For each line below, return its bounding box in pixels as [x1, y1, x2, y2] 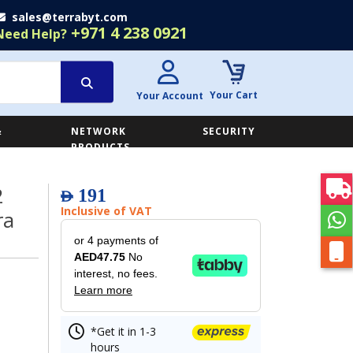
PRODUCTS [70, 140, 130, 154]
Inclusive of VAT [61, 203, 152, 218]
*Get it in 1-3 [91, 324, 156, 339]
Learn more [74, 284, 132, 296]
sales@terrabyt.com [11, 9, 128, 24]
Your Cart [209, 88, 258, 102]
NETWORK [70, 124, 126, 138]
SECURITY [203, 124, 255, 138]
